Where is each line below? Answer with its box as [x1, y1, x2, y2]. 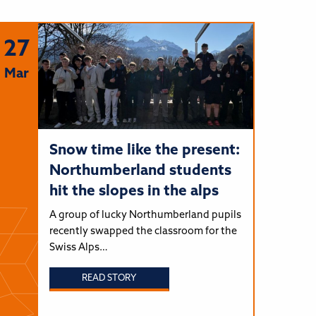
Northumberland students [49, 163, 231, 178]
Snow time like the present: [49, 142, 240, 158]
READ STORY [82, 274, 137, 284]
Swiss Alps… [49, 242, 108, 253]
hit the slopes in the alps [49, 183, 219, 199]
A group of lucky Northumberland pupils [49, 209, 241, 221]
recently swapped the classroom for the [49, 226, 237, 237]
